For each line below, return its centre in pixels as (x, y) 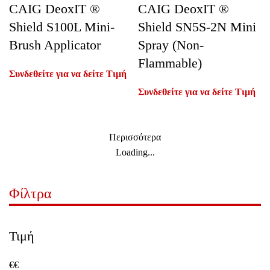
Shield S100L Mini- (62, 27)
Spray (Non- (171, 45)
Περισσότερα (135, 137)
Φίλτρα (30, 193)
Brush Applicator (55, 45)
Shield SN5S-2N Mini (197, 27)
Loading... (135, 152)
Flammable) (170, 63)
